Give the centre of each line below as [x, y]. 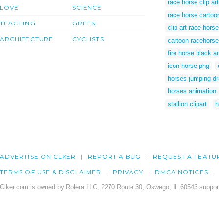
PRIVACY [128, 172]
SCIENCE [87, 8]
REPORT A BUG [114, 157]
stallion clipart [187, 104]
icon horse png [188, 66]
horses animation [192, 91]
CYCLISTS [88, 39]
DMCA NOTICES [181, 172]
